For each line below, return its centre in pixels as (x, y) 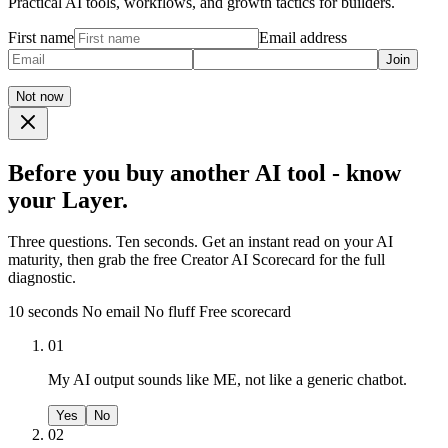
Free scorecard (245, 312)
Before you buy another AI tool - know (204, 172)
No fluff (169, 312)
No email (111, 312)
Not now (39, 96)
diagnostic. (42, 278)
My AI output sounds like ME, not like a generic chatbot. (227, 380)
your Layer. (68, 199)
